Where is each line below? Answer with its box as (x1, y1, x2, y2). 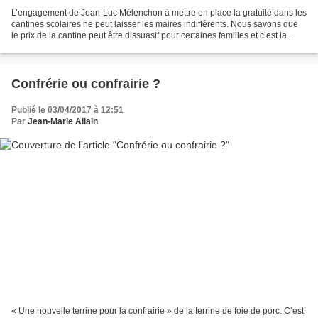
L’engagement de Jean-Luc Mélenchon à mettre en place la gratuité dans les (11, 7, 307, 18)
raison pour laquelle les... (11, 41, 109, 52)
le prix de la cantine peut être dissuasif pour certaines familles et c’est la (11, 30, 287, 40)
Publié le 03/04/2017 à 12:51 (11, 104, 124, 115)
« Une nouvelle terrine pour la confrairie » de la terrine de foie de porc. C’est (11, 306, 304, 317)
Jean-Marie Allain (28, 116, 98, 126)
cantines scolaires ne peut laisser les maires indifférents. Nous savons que (11, 18, 298, 29)
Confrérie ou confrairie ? (11, 76, 160, 91)
